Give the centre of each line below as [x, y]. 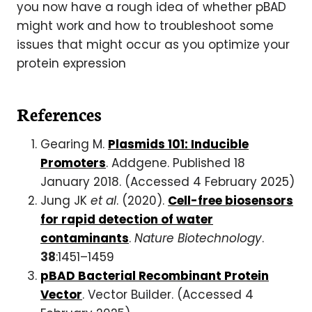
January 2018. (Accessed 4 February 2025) [167, 181]
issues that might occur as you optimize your [153, 44]
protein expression [71, 63]
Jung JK [65, 200]
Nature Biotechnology [198, 238]
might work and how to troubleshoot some [145, 25]
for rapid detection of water [127, 219]
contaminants [85, 238]
